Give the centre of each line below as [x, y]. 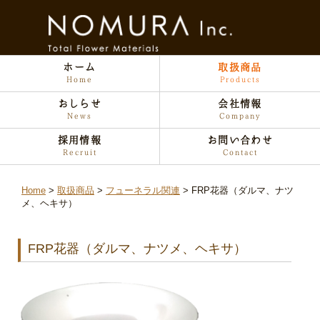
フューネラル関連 [143, 190]
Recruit [80, 152]
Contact [240, 152]
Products [240, 79]
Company [240, 115]
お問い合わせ [240, 140]
